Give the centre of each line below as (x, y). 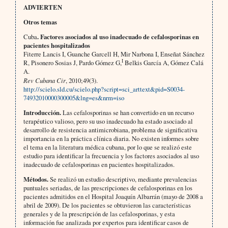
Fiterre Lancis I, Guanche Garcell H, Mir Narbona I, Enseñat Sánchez (114, 54)
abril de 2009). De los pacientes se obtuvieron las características (107, 205)
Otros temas (40, 22)
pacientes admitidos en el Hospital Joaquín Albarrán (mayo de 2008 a (113, 197)
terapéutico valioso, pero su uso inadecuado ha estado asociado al (108, 121)
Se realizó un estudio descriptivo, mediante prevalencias (122, 179)
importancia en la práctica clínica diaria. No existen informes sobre (111, 139)
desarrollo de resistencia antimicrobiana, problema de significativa (110, 130)
